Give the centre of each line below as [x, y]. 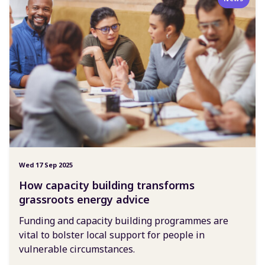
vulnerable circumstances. [77, 249]
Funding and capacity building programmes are [124, 221]
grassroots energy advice [84, 200]
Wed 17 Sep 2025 [46, 165]
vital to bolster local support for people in [112, 235]
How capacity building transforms [107, 185]
